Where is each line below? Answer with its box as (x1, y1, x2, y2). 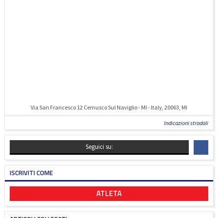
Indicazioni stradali (164, 119, 208, 127)
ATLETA (96, 188, 122, 199)
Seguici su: (86, 143, 113, 151)
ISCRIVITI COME (10, 168, 53, 178)
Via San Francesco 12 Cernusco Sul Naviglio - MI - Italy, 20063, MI (31, 104, 187, 111)
